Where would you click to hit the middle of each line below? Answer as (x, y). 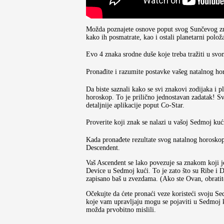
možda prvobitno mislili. (121, 209)
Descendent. (103, 147)
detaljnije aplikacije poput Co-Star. (135, 105)
